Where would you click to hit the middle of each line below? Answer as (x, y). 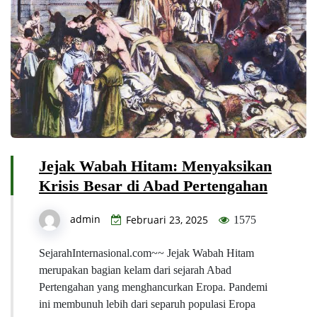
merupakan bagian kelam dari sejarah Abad (135, 270)
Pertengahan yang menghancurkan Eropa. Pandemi (153, 287)
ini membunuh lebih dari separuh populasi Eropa (147, 304)
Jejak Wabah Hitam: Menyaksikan (155, 166)
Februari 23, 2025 (167, 220)
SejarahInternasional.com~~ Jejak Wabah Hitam (146, 253)
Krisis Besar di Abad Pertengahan (153, 186)
